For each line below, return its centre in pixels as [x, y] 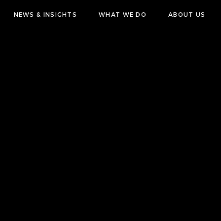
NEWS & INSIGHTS [45, 14]
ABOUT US [187, 14]
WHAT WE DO [123, 14]
